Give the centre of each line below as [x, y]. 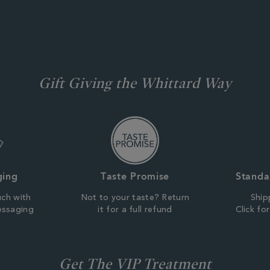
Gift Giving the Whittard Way [135, 83]
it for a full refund [135, 211]
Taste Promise [135, 177]
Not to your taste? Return [135, 199]
